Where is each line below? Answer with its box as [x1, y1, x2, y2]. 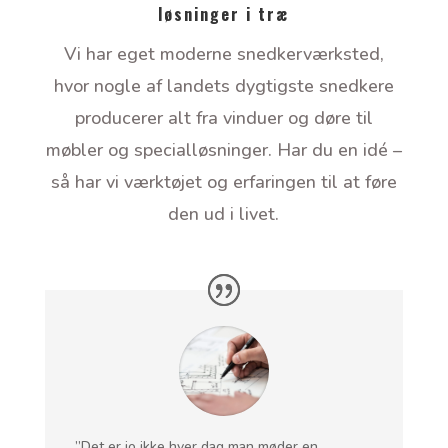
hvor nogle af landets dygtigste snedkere [53, 74, 394, 99]
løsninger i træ [158, 2, 290, 27]
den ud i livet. [168, 202, 280, 227]
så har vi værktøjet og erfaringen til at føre [50, 170, 397, 195]
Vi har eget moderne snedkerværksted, [63, 42, 384, 67]
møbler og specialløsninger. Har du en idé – [45, 138, 402, 163]
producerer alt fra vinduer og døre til [74, 106, 373, 131]
